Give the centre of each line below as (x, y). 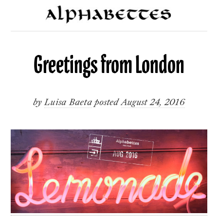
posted (108, 101)
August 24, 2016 (153, 101)
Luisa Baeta (68, 101)
